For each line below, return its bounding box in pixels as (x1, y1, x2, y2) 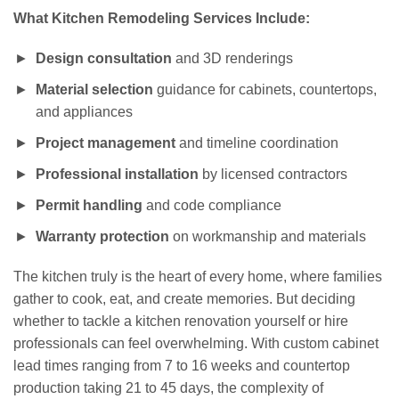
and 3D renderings (172, 50, 293, 66)
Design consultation (36, 50, 172, 66)
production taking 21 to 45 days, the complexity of (13, 379, 323, 395)
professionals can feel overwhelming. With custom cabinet (13, 335, 379, 351)
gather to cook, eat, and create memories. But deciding (13, 290, 355, 306)
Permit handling (36, 197, 142, 213)
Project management (36, 134, 175, 151)
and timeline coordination (175, 134, 338, 151)
